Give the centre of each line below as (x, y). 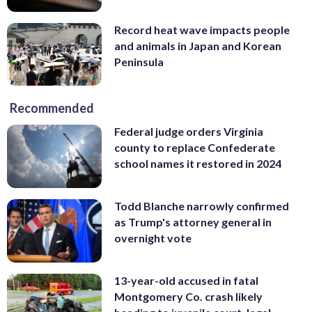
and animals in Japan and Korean (198, 45)
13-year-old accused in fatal (186, 280)
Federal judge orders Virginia (189, 132)
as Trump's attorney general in (193, 222)
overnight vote (153, 238)
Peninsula (139, 61)
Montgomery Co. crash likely (188, 296)
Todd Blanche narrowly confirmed (202, 206)
